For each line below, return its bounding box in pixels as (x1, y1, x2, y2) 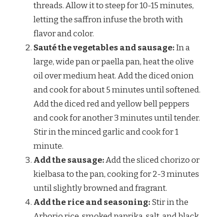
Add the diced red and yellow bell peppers (33, 98, 189, 109)
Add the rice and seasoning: (33, 197, 150, 207)
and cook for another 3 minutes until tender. (33, 112, 200, 123)
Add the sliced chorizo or (104, 155, 200, 165)
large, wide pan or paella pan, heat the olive (33, 56, 194, 67)
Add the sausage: (33, 155, 104, 165)
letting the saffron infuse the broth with (33, 14, 183, 25)
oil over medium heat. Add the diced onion (33, 70, 194, 81)
